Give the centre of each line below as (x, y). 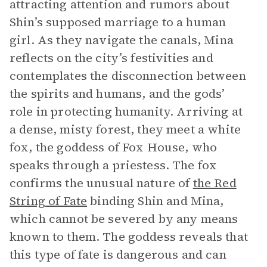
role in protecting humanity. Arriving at (126, 111)
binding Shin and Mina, (156, 201)
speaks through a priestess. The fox (114, 165)
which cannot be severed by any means (124, 219)
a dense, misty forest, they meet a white (125, 129)
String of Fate (49, 201)
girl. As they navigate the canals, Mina (122, 40)
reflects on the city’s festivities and (111, 58)
